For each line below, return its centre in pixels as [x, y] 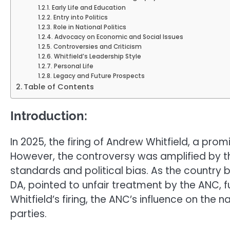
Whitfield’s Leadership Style [97, 56]
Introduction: [49, 116]
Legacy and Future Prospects [99, 76]
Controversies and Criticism [97, 46]
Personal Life [73, 66]
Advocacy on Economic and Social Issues [119, 37]
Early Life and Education [89, 7]
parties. [28, 214]
